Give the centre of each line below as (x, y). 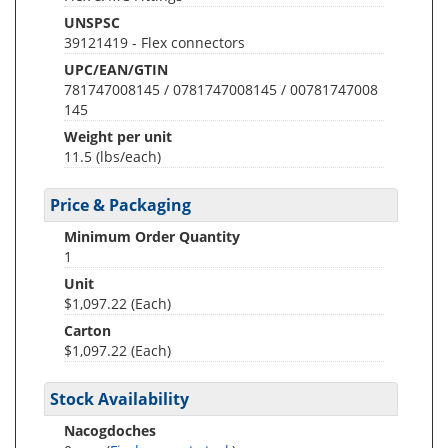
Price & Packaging (120, 205)
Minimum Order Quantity (152, 236)
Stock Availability (119, 399)
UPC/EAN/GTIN (116, 69)
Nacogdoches (110, 430)
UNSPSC (92, 22)
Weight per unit (118, 136)
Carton (87, 330)
